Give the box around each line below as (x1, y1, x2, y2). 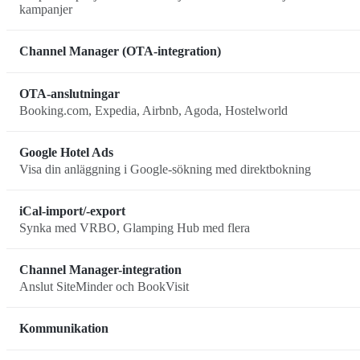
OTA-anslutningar (19, 87, 120, 101)
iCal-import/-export (19, 204, 125, 219)
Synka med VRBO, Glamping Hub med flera (19, 220, 250, 235)
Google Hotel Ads (19, 145, 113, 160)
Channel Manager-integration (19, 263, 182, 277)
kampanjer (19, 2, 72, 16)
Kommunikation (19, 321, 108, 336)
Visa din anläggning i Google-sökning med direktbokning (19, 162, 311, 176)
